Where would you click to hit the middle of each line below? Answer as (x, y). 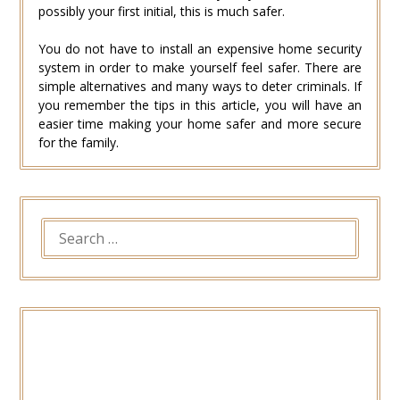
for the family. (78, 142)
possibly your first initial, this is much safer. (161, 11)
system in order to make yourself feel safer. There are (200, 67)
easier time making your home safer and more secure (200, 123)
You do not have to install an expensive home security (200, 48)
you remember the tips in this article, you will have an (200, 104)
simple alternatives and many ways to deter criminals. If (200, 86)
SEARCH (66, 227)
